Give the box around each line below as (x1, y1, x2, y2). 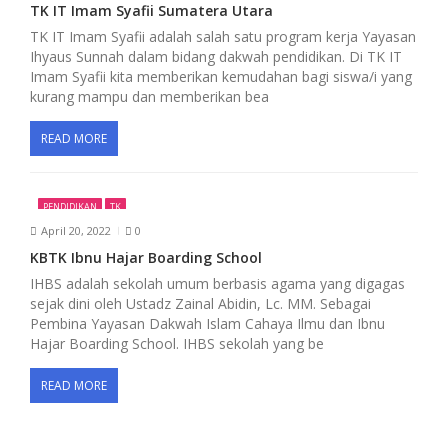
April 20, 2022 (40, 223, 111, 239)
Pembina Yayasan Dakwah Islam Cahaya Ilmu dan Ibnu (30, 313, 385, 333)
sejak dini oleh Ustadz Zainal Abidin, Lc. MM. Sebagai (30, 293, 371, 313)
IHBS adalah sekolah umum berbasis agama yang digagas (30, 273, 405, 293)
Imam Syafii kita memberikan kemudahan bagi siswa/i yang (30, 66, 412, 86)
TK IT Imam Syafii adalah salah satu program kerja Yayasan (30, 26, 416, 46)
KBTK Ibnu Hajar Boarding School (30, 247, 262, 267)
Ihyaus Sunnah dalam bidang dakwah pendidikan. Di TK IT (30, 46, 402, 66)
